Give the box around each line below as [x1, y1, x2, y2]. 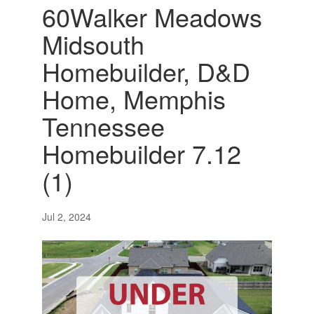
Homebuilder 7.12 [41, 135, 241, 172]
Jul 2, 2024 [41, 210, 91, 224]
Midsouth [41, 26, 144, 62]
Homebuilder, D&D [41, 53, 250, 90]
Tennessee [41, 108, 165, 144]
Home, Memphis [41, 81, 226, 117]
